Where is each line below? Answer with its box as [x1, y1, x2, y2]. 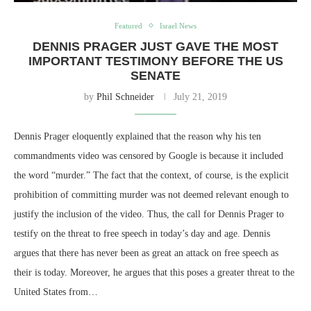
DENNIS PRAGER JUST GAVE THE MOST [33, 39, 278, 53]
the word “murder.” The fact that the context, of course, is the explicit [14, 169, 289, 180]
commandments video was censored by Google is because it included [14, 150, 283, 161]
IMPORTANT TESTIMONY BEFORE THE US [28, 53, 283, 68]
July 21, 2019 [174, 91, 227, 102]
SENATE [131, 68, 180, 83]
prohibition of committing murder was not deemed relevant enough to [14, 189, 289, 200]
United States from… [14, 286, 98, 297]
